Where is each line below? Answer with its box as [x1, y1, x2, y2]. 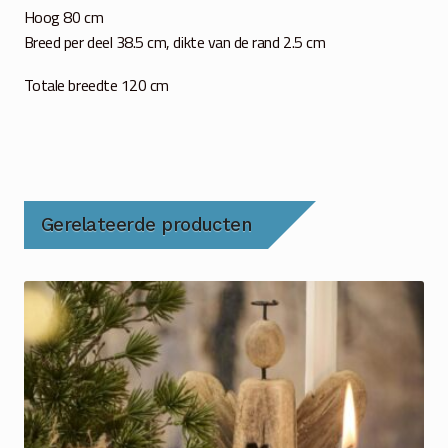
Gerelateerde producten [40, 214, 252, 236]
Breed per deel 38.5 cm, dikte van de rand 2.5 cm [23, 29, 326, 54]
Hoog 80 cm [23, 4, 104, 29]
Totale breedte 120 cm [23, 72, 169, 97]
